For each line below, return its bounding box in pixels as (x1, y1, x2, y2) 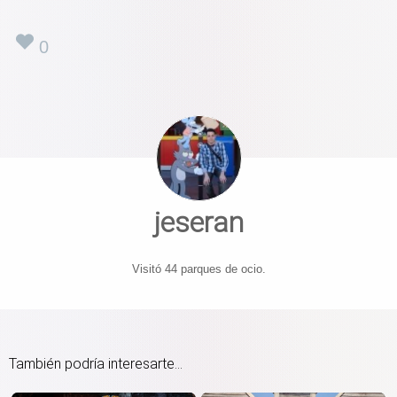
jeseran (153, 205, 244, 239)
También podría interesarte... (9, 354, 183, 372)
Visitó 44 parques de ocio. (131, 261, 266, 276)
